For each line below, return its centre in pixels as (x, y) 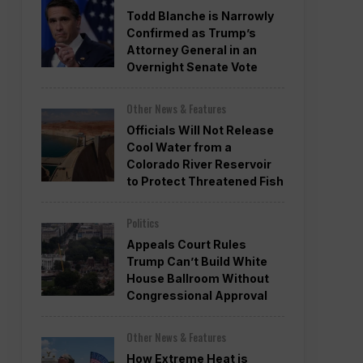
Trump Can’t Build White (197, 261)
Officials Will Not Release (200, 130)
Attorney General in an (192, 49)
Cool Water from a (179, 147)
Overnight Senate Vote (192, 66)
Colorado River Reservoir (199, 164)
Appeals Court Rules (186, 244)
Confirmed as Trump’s (191, 32)
